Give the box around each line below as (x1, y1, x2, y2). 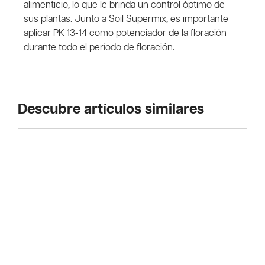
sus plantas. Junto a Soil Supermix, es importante (24, 14, 228, 24)
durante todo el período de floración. (24, 42, 174, 53)
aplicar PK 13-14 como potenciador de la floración (24, 28, 227, 38)
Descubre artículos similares (18, 102, 204, 117)
